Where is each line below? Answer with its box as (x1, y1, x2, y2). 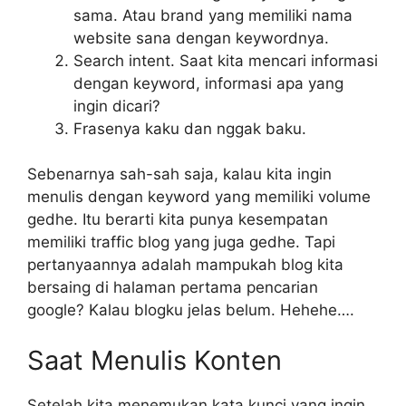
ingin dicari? (73, 96, 160, 115)
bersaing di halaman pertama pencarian (27, 278, 318, 297)
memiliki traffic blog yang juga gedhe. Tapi (27, 233, 335, 252)
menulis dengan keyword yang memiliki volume (27, 188, 371, 207)
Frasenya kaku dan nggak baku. (73, 119, 306, 138)
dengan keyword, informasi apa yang (73, 73, 343, 92)
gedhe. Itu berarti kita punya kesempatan (27, 210, 328, 229)
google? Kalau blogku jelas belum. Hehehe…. (27, 301, 354, 320)
